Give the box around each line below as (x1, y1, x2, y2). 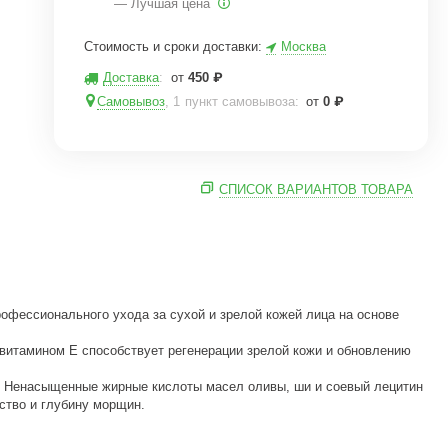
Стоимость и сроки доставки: (84, 38, 266, 54)
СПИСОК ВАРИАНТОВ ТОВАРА (218, 182, 413, 197)
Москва (280, 39, 326, 54)
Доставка (103, 70, 160, 85)
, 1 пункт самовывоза (165, 94, 295, 109)
